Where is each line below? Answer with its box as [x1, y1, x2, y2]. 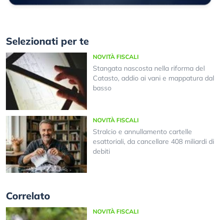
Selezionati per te [6, 35, 89, 48]
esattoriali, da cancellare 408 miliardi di [92, 137, 214, 146]
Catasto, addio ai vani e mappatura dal [92, 74, 214, 83]
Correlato [6, 190, 50, 202]
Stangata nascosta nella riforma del [92, 64, 205, 73]
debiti [92, 146, 110, 156]
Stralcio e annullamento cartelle [92, 127, 192, 136]
